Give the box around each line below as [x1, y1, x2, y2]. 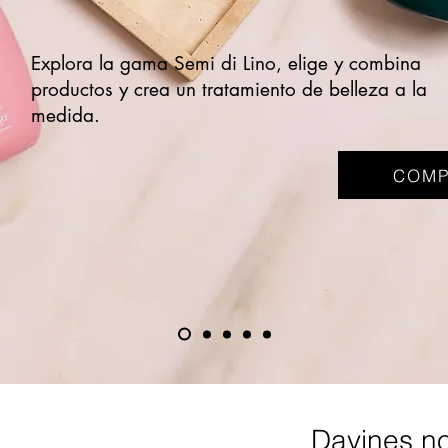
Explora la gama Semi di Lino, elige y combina [31, 51, 421, 76]
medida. [31, 103, 100, 128]
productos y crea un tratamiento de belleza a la [31, 77, 427, 102]
